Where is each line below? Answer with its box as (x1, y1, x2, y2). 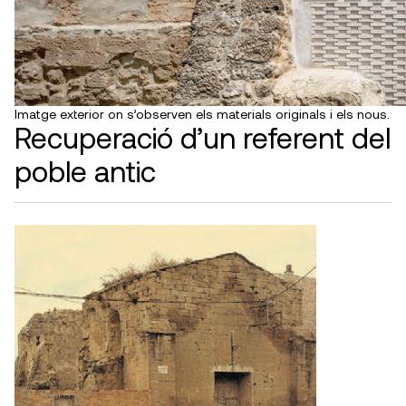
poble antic (14, 153, 156, 188)
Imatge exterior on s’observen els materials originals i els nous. (14, 106, 390, 122)
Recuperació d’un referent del (14, 120, 391, 155)
